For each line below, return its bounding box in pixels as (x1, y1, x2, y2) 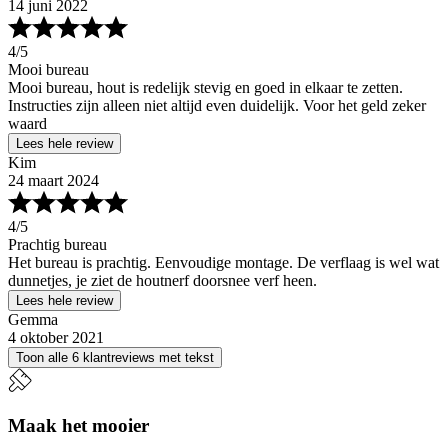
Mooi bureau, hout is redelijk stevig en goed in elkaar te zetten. (8, 79, 403, 97)
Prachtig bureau (8, 236, 107, 254)
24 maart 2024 (8, 172, 99, 190)
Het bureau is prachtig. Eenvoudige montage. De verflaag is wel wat (8, 254, 439, 272)
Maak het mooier (8, 414, 149, 436)
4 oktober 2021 (8, 329, 104, 347)
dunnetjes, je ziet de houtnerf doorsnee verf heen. (8, 272, 317, 290)
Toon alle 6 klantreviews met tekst (16, 350, 214, 366)
